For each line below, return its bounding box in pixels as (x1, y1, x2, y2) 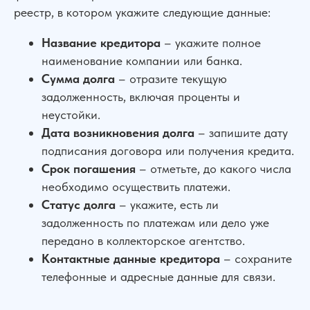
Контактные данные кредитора (42, 251, 220, 266)
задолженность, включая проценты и (42, 89, 240, 104)
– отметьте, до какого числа (136, 161, 291, 176)
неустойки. (42, 107, 100, 122)
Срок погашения (42, 161, 136, 176)
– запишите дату (194, 125, 288, 140)
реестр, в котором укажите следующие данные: (14, 5, 271, 19)
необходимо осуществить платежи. (42, 179, 230, 194)
